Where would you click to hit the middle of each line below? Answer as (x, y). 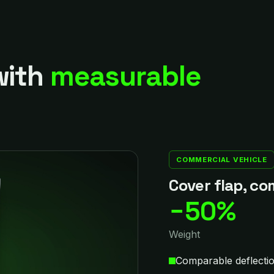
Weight (185, 234)
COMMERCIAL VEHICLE (222, 160)
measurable (125, 76)
